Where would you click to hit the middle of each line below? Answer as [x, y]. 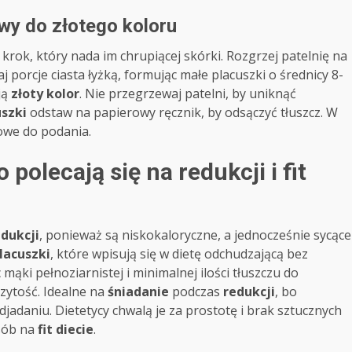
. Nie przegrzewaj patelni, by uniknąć [188, 93]
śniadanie [138, 291]
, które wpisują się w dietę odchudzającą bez [179, 253]
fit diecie [66, 329]
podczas [196, 291]
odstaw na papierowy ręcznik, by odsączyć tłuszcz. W [182, 112]
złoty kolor [45, 93]
